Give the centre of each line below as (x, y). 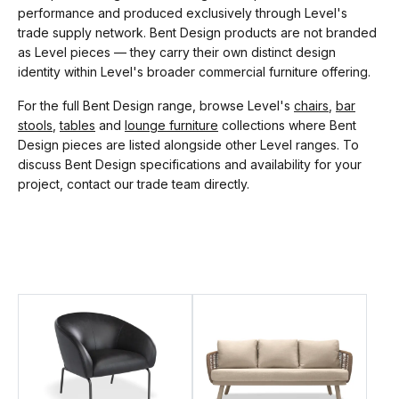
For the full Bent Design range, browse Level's (156, 106)
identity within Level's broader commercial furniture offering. (194, 72)
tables (77, 125)
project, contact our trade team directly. (134, 184)
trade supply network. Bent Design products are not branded (197, 33)
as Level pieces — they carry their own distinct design (177, 52)
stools (35, 125)
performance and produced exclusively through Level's (183, 13)
